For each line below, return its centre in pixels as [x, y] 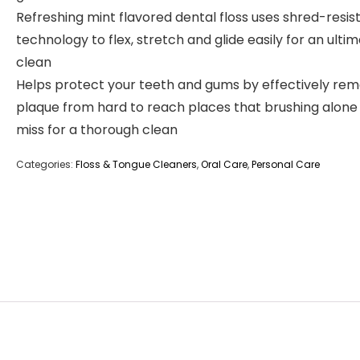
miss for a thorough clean [97, 130]
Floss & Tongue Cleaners [136, 164]
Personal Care [286, 164]
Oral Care [224, 164]
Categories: [46, 164]
